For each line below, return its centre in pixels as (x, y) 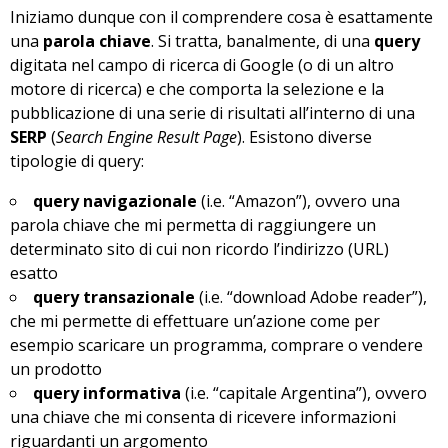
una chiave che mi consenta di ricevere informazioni (203, 417)
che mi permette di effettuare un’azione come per (195, 321)
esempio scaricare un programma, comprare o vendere (216, 345)
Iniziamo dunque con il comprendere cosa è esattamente (221, 17)
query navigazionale (115, 201)
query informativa (107, 393)
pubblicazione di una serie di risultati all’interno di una (212, 113)
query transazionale (114, 297)
